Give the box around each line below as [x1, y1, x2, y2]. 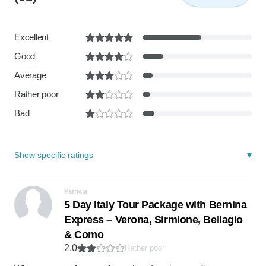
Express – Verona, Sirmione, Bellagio [64, 214, 243, 226]
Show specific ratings [14, 150, 93, 160]
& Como [64, 229, 104, 240]
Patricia [64, 188, 87, 195]
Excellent [14, 32, 49, 42]
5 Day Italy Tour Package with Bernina [64, 199, 247, 211]
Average [14, 70, 46, 80]
